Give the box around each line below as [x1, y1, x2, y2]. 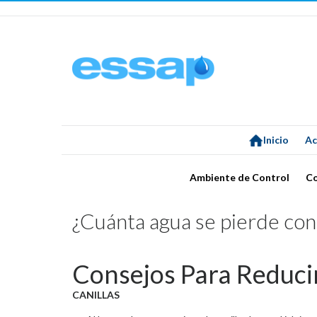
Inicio [263, 134, 289, 146]
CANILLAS [72, 288, 120, 301]
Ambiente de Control [190, 171, 289, 183]
